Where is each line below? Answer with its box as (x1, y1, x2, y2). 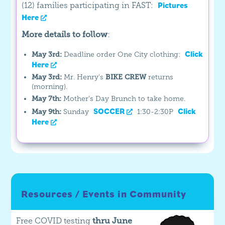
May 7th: (32, 94, 64, 103)
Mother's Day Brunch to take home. (63, 94, 186, 103)
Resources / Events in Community (21, 189, 187, 200)
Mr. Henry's (64, 73, 106, 82)
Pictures (158, 1, 188, 10)
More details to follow (22, 30, 108, 40)
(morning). (32, 82, 68, 91)
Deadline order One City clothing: (64, 50, 183, 59)
